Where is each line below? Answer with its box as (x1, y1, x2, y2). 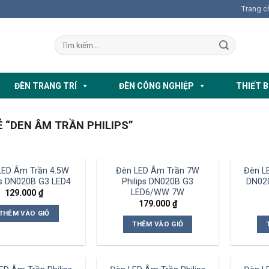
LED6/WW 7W (131, 187, 185, 198)
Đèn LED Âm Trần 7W (116, 165, 200, 176)
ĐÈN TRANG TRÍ (14, 80, 77, 91)
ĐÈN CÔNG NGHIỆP (119, 80, 194, 91)
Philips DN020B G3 (122, 176, 194, 187)
